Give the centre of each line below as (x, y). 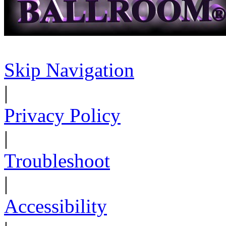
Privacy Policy (62, 115)
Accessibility (55, 206)
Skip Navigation (69, 70)
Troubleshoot (57, 160)
